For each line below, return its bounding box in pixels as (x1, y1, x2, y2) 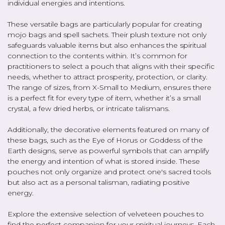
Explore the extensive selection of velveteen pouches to (8, 209, 204, 218)
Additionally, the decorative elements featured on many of (8, 125, 209, 134)
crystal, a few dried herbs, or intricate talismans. (8, 103, 170, 113)
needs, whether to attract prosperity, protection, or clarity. (8, 72, 207, 81)
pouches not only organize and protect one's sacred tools (8, 167, 211, 176)
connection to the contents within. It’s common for (8, 51, 187, 60)
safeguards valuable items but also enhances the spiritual (8, 40, 206, 50)
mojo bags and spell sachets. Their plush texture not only (8, 30, 206, 39)
